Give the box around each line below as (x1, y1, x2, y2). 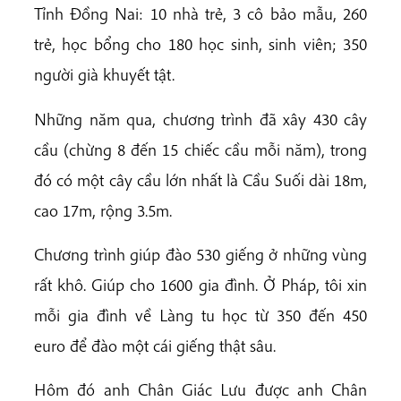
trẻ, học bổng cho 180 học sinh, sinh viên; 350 (34, 33, 367, 55)
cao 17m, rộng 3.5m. (34, 199, 172, 221)
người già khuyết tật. (34, 64, 175, 86)
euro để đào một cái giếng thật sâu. (34, 334, 276, 356)
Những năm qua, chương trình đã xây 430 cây (34, 107, 367, 130)
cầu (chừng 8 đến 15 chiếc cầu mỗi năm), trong (34, 138, 367, 160)
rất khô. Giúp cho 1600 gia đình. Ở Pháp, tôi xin (34, 273, 367, 295)
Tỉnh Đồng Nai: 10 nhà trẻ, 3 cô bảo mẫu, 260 (34, 3, 367, 25)
